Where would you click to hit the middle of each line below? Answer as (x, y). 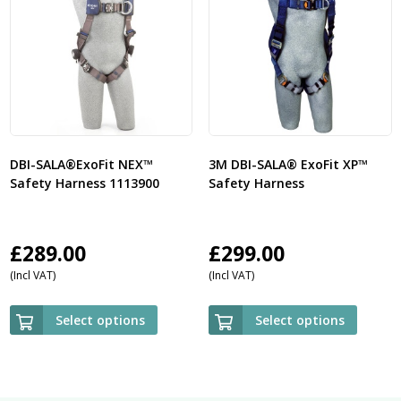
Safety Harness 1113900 (84, 183)
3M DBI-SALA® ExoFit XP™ (288, 164)
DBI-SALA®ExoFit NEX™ (81, 164)
